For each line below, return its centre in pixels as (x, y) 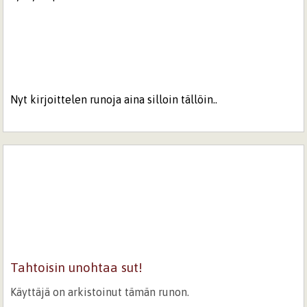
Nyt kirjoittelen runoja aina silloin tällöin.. (114, 99)
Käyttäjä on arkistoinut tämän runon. (100, 292)
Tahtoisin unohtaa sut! (77, 267)
